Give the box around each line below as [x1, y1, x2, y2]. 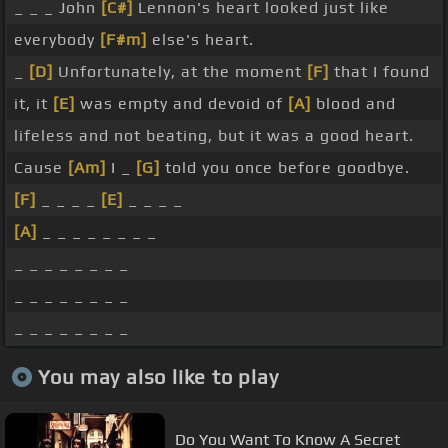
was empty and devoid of [75, 94, 288, 114]
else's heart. [147, 30, 254, 50]
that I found [329, 62, 430, 82]
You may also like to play [37, 364, 279, 388]
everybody [14, 30, 100, 50]
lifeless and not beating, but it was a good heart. [14, 126, 414, 146]
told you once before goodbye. [160, 158, 410, 178]
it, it [14, 94, 53, 114]
